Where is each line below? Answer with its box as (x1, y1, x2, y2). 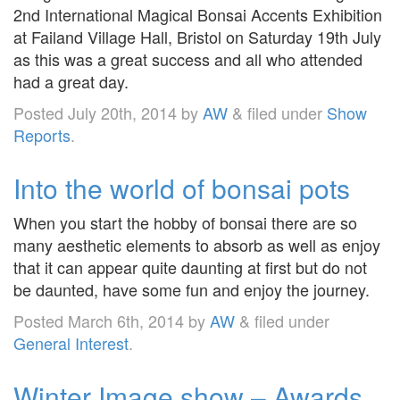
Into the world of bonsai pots (13, 168, 350, 207)
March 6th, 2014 (68, 308, 184, 332)
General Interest (13, 330, 129, 354)
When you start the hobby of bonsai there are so (13, 210, 357, 234)
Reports (13, 122, 71, 146)
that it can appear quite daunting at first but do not (13, 254, 367, 279)
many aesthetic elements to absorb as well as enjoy (13, 232, 380, 256)
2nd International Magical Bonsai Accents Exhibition (13, 2, 382, 26)
